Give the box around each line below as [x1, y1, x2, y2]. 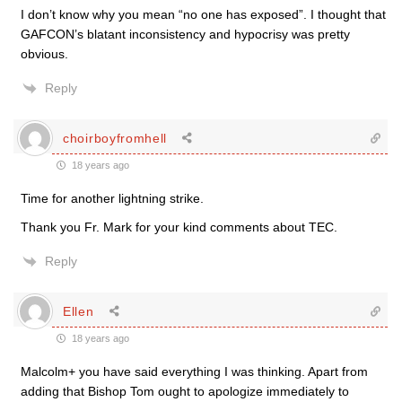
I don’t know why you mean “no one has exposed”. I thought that [21, 7, 386, 22]
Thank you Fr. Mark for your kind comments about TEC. [21, 220, 337, 234]
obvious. [21, 47, 68, 61]
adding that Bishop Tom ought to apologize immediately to [21, 384, 349, 398]
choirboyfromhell [63, 130, 168, 145]
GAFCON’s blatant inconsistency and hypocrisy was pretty [21, 27, 350, 41]
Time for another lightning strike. [21, 191, 204, 205]
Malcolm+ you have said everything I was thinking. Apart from [21, 364, 368, 379]
